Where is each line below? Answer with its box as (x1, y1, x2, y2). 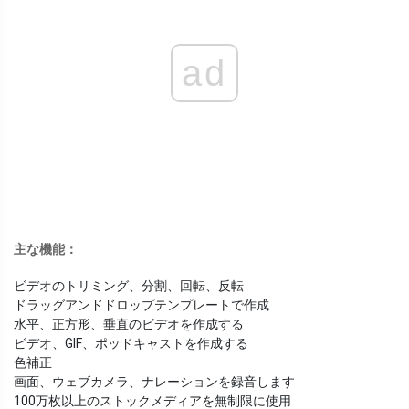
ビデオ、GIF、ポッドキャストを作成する (14, 336, 248, 351)
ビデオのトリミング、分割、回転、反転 (14, 278, 244, 294)
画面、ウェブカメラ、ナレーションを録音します (14, 374, 295, 390)
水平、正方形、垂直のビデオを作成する (14, 317, 244, 332)
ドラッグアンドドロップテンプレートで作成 (14, 298, 269, 313)
